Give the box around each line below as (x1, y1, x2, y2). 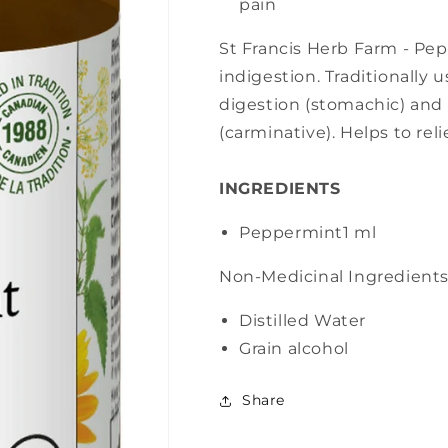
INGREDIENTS (219, 179, 341, 198)
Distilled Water (239, 311, 366, 330)
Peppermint (239, 223, 343, 242)
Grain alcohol (239, 339, 349, 358)
